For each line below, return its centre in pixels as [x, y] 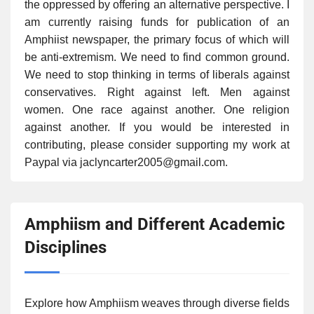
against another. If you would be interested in [157, 127]
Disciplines [66, 247]
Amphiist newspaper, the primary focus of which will [157, 39]
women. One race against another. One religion [157, 109]
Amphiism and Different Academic [155, 224]
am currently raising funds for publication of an [157, 22]
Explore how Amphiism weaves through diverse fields [157, 303]
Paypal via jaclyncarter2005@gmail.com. [126, 162]
